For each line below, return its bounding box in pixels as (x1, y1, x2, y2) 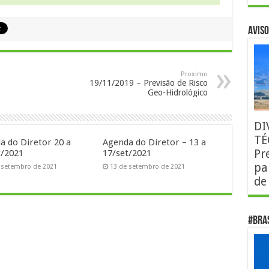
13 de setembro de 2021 (110, 163, 186, 171)
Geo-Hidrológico (147, 88, 208, 97)
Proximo (180, 70, 208, 78)
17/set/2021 (103, 148, 152, 159)
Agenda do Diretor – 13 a (103, 137, 207, 148)
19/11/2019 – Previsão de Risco (89, 78, 208, 88)
